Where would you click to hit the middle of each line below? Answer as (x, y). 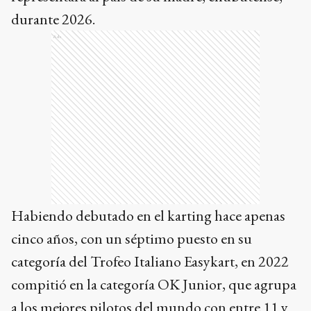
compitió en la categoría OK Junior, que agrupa (154, 285)
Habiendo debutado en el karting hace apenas (148, 216)
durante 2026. (53, 19)
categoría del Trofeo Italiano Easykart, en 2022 (150, 262)
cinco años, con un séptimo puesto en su (132, 239)
